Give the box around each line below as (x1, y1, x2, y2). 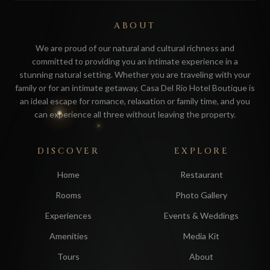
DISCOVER (37, 145, 100, 157)
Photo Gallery (175, 190, 228, 201)
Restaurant (180, 169, 223, 180)
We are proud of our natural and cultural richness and (36, 43, 234, 54)
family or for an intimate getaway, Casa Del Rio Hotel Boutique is (15, 83, 255, 93)
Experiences (45, 210, 92, 221)
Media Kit (183, 231, 220, 242)
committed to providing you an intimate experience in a (32, 56, 238, 67)
